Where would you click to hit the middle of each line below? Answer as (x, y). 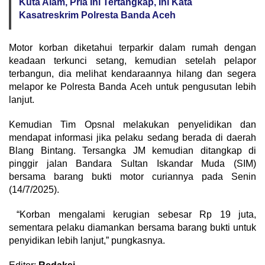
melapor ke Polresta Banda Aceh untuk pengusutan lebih (132, 87)
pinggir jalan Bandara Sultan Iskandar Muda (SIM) (132, 164)
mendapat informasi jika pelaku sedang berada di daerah (132, 138)
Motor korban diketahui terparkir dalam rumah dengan (132, 48)
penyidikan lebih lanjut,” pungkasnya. (87, 241)
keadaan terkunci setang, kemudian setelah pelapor (132, 61)
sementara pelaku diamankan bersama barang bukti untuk (132, 228)
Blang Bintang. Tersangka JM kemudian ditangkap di (132, 151)
